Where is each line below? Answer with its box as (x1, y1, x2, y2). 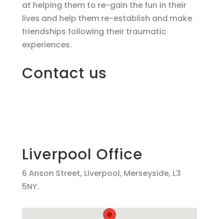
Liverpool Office (22, 144, 143, 165)
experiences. (22, 39, 72, 50)
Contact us (22, 63, 107, 84)
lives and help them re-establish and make (22, 13, 192, 24)
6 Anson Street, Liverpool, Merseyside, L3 (22, 168, 181, 179)
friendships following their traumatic (22, 26, 166, 37)
